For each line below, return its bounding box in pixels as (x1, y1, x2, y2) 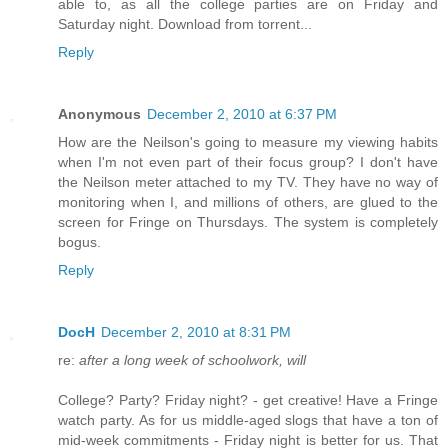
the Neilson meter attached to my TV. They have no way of (58, 174, 438, 191)
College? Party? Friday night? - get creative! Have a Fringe (58, 392, 438, 409)
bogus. (58, 234, 101, 251)
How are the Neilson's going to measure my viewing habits (58, 134, 438, 151)
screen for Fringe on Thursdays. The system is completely (58, 214, 438, 231)
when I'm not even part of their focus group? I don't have (58, 154, 438, 171)
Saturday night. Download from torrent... (58, 16, 312, 33)
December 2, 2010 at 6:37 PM (147, 106, 337, 123)
